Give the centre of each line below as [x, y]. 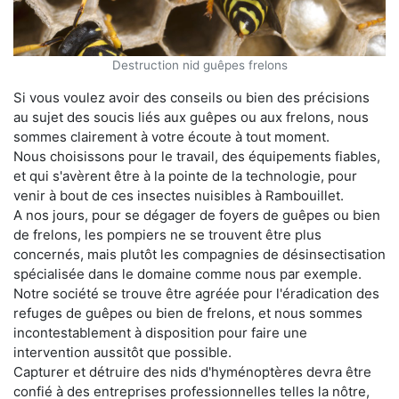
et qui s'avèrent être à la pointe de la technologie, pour [185, 175]
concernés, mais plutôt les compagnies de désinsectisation [199, 254]
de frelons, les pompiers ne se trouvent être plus [167, 234]
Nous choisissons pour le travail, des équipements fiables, [197, 156]
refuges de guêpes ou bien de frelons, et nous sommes [188, 313]
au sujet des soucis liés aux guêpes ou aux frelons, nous [191, 117]
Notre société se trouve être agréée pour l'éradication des [196, 293]
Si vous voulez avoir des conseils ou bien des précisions [191, 97]
